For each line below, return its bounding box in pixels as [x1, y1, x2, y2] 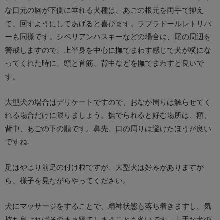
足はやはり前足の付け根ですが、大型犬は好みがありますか [5, 162, 204, 172]
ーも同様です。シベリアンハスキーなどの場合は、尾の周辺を [5, 31, 211, 42]
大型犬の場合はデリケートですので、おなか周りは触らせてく [5, 96, 211, 107]
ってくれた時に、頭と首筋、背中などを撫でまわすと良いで [5, 57, 204, 68]
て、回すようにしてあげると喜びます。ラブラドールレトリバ [5, 18, 211, 28]
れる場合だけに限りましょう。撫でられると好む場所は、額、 [5, 110, 211, 120]
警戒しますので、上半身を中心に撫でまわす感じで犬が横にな [5, 44, 211, 55]
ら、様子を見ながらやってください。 [5, 175, 130, 186]
